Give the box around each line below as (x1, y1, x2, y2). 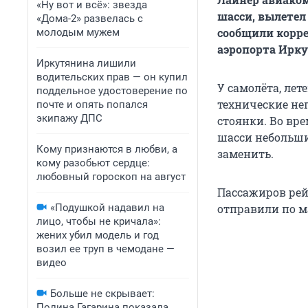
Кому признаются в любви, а (36, 143, 177, 155)
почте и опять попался (36, 98, 148, 111)
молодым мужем (36, 26, 120, 38)
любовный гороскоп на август (36, 170, 186, 183)
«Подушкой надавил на (50, 201, 164, 214)
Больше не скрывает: (50, 287, 155, 300)
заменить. (217, 146, 274, 162)
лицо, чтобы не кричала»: (36, 215, 161, 228)
